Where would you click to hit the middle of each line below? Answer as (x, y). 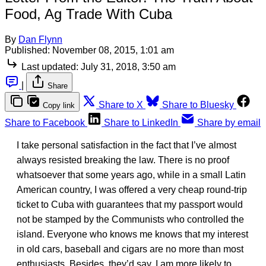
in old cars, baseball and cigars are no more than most (130, 249)
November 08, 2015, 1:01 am (113, 50)
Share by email (229, 122)
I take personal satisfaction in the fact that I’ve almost (126, 145)
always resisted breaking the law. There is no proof (123, 160)
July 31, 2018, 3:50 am (128, 66)
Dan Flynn (40, 39)
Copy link (59, 105)
